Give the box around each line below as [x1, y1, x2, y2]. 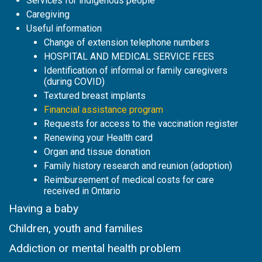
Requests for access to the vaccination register [44, 118, 238, 130]
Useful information [26, 23, 102, 35]
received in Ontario [44, 185, 120, 197]
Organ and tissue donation [44, 146, 150, 158]
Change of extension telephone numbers [44, 37, 209, 49]
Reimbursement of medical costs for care [44, 174, 214, 186]
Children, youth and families [9, 222, 143, 236]
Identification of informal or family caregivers [44, 65, 227, 77]
